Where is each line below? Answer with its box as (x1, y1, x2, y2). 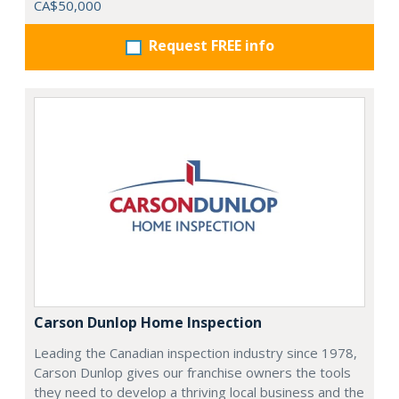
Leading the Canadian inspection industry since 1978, (34, 343, 357, 362)
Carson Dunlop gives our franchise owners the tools (34, 362, 351, 381)
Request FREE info (148, 36, 274, 56)
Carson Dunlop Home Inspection (34, 312, 262, 332)
